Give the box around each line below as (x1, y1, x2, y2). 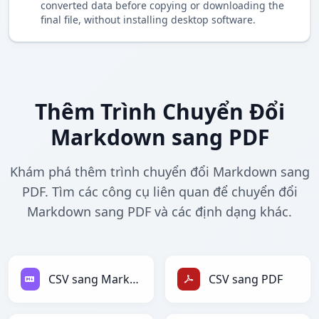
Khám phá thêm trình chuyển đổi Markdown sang (9, 163, 310, 181)
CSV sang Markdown (129, 271, 139, 288)
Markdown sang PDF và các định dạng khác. (27, 203, 292, 221)
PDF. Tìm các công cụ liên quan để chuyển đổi (21, 183, 298, 201)
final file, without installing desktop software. (41, 13, 256, 27)
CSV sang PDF (209, 271, 283, 288)
